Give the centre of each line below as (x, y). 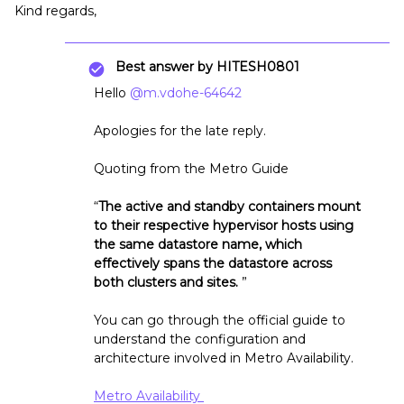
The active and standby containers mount (230, 207)
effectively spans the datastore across (213, 263)
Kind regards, (55, 11)
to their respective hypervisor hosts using (224, 225)
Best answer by (164, 67)
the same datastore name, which (198, 244)
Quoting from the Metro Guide (193, 169)
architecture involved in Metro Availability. (225, 358)
